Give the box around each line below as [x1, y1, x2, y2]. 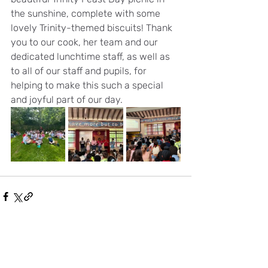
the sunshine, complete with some [11, 8, 163, 19]
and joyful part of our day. [11, 94, 123, 105]
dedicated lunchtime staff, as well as [11, 51, 172, 62]
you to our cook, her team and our [11, 36, 160, 48]
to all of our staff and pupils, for [11, 65, 149, 77]
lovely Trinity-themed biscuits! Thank [11, 22, 175, 33]
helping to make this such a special [11, 80, 166, 91]
